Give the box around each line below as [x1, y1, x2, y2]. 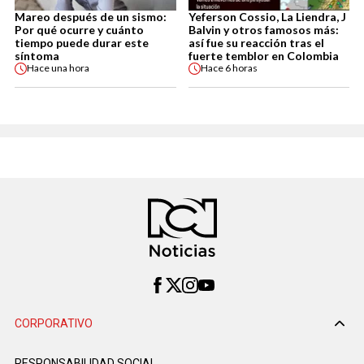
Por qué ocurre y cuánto [15, 22, 144, 37]
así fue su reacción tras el [188, 35, 324, 50]
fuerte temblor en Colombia [188, 48, 339, 63]
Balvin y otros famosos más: [188, 22, 339, 37]
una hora [51, 62, 89, 75]
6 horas [224, 62, 258, 75]
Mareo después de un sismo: [15, 9, 167, 24]
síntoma [15, 48, 59, 63]
